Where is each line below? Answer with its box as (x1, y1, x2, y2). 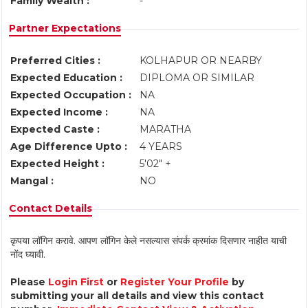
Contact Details (9, 202, 92, 214)
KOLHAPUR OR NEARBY (140, 54, 265, 67)
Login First (48, 276, 104, 288)
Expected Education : (10, 71, 122, 84)
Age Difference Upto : (10, 140, 127, 153)
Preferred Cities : (10, 54, 100, 67)
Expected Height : (10, 157, 104, 170)
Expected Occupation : (10, 89, 131, 101)
